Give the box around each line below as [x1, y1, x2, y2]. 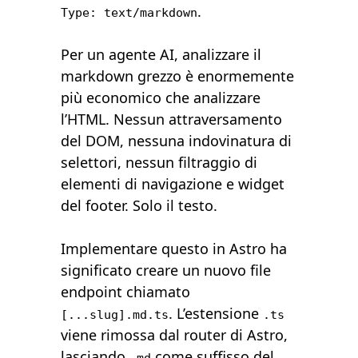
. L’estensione [169, 304, 264, 324]
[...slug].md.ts [61, 308, 169, 322]
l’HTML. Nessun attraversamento [61, 109, 283, 129]
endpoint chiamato [61, 282, 191, 302]
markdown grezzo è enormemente [61, 66, 295, 86]
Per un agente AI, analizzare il [61, 45, 262, 65]
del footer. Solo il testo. [61, 196, 218, 216]
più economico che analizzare [61, 88, 261, 108]
